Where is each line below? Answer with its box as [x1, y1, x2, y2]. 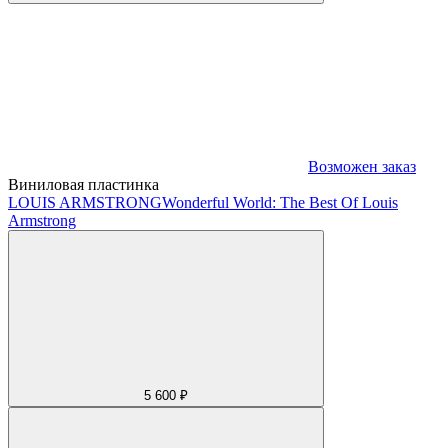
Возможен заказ [308, 157, 416, 175]
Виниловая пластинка [8, 175, 159, 193]
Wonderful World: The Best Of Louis [162, 193, 398, 211]
